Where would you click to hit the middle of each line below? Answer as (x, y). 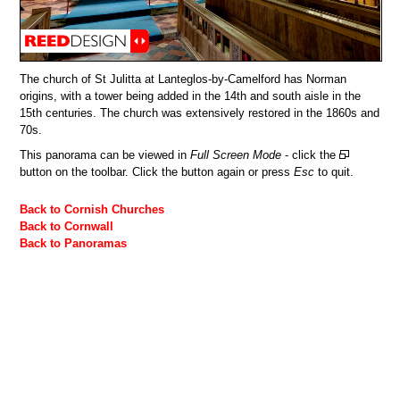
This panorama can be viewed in (105, 155)
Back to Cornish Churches (92, 209)
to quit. (334, 172)
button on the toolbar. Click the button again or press (157, 172)
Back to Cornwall (67, 226)
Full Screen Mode (236, 155)
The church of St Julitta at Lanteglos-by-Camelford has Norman (183, 79)
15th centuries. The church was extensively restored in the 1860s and (200, 112)
